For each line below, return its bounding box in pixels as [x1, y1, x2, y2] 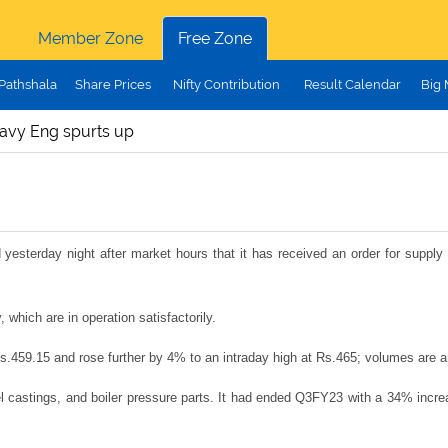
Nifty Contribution [172, 77, 280, 92]
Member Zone [37, 29, 143, 48]
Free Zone [177, 29, 252, 48]
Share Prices [74, 77, 151, 92]
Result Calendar [303, 77, 401, 92]
